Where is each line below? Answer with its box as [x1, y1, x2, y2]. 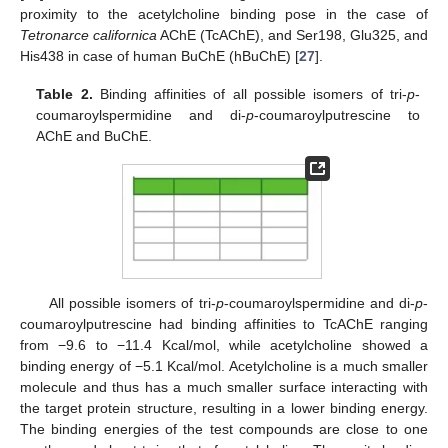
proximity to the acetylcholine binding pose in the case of [20, 5, 428, 22]
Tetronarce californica [20, 26, 157, 43]
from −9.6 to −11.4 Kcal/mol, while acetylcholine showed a [20, 337, 428, 354]
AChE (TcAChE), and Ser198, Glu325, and [157, 26, 428, 43]
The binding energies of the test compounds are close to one [20, 421, 428, 438]
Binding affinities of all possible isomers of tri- [92, 85, 407, 102]
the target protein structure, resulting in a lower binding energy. [20, 400, 428, 417]
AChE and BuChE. [36, 127, 153, 144]
